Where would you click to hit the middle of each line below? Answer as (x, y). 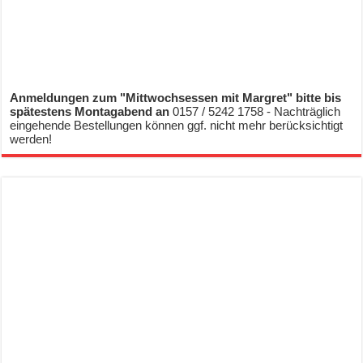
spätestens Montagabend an (92, 112)
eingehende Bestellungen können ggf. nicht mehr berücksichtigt (177, 126)
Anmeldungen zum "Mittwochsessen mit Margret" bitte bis (176, 98)
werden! (31, 139)
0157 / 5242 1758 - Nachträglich (257, 112)
